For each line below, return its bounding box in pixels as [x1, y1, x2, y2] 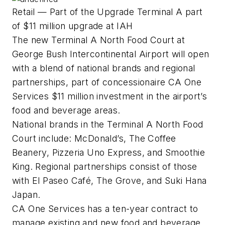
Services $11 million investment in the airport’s [12, 91, 207, 102]
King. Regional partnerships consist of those [12, 161, 197, 172]
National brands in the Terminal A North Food [12, 119, 203, 130]
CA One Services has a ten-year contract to [12, 203, 198, 214]
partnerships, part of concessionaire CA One [12, 77, 202, 88]
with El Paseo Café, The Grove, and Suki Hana [12, 175, 207, 186]
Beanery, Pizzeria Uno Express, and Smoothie [12, 147, 205, 158]
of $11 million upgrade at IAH [12, 21, 133, 32]
